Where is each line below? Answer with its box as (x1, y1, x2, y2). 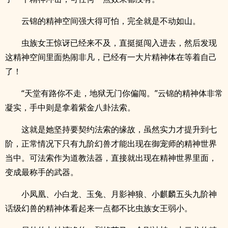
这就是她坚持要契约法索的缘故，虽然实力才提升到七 (21, 124, 217, 135)
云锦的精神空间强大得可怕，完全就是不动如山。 (21, 15, 201, 26)
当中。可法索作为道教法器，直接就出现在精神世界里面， (5, 152, 217, 163)
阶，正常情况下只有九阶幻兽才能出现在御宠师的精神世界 (5, 138, 217, 149)
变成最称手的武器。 (5, 166, 78, 178)
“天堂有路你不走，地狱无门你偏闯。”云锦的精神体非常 (21, 88, 223, 99)
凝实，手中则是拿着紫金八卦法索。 (5, 102, 135, 113)
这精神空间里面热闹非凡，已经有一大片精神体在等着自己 (5, 51, 217, 63)
